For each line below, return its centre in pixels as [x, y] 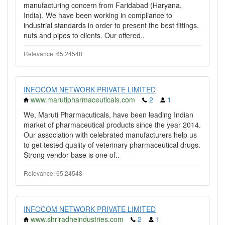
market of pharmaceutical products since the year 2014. [112, 125]
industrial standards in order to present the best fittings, [111, 25]
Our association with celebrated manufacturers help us [110, 135]
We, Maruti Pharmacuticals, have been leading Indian [108, 115]
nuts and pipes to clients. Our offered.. [84, 35]
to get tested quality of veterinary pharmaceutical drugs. [112, 145]
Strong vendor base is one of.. [72, 155]
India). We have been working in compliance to [98, 15]
